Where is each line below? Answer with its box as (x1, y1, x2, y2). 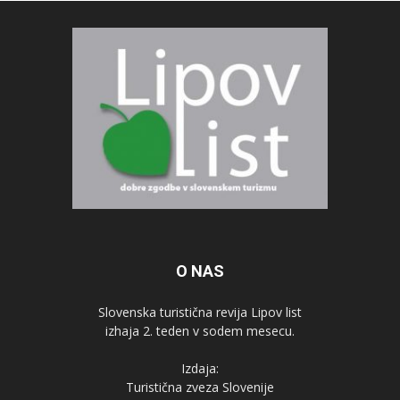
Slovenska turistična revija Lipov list (98, 304, 302, 321)
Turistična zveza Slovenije (126, 379, 274, 396)
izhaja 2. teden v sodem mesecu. (105, 322, 295, 340)
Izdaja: (181, 360, 219, 378)
